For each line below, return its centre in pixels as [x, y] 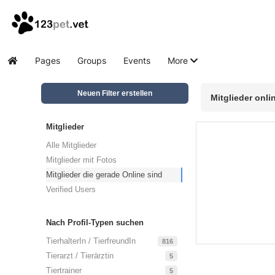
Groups [92, 60]
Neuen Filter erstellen [115, 93]
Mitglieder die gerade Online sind [104, 175]
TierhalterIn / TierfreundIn [91, 241]
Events [137, 60]
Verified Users [71, 189]
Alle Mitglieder [72, 145]
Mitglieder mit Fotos [82, 160]
